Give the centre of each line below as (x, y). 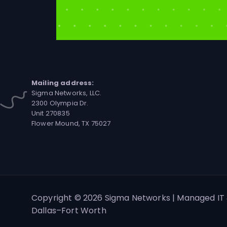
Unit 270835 (51, 113)
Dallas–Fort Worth (69, 211)
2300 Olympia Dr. (60, 103)
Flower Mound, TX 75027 (71, 124)
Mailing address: (63, 83)
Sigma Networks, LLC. (67, 93)
